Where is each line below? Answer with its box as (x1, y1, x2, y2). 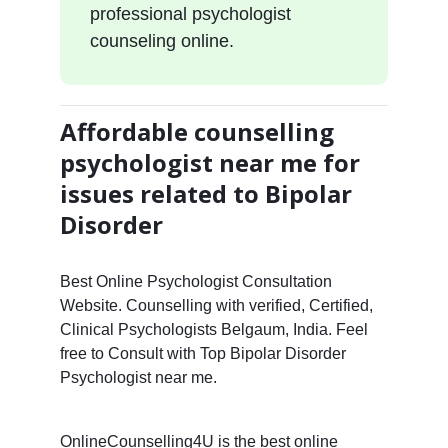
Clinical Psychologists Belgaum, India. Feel (59, 320, 368, 338)
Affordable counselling (59, 114, 334, 148)
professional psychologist (89, 3, 291, 24)
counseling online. (89, 30, 234, 51)
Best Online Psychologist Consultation (59, 272, 332, 290)
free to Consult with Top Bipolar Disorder (59, 344, 346, 362)
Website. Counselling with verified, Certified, (59, 296, 373, 314)
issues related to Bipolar (59, 176, 352, 210)
